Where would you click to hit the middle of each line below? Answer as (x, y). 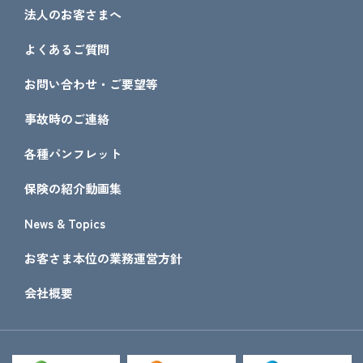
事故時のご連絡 (67, 119)
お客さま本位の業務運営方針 (103, 258)
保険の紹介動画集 (73, 188)
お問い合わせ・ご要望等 (91, 84)
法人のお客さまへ (73, 14)
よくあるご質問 (67, 49)
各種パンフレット (73, 154)
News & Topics (65, 223)
